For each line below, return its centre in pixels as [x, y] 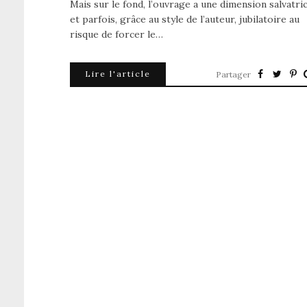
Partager [233, 75]
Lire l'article [118, 74]
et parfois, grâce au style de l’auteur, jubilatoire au [185, 20]
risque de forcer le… [116, 35]
